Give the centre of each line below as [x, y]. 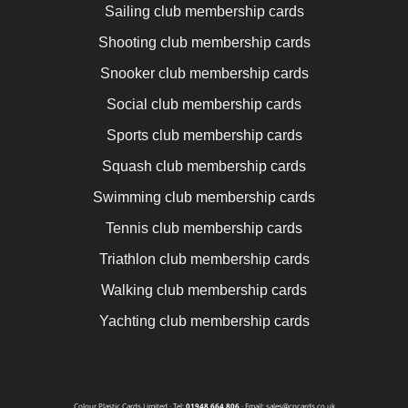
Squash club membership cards [204, 166]
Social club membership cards [204, 104]
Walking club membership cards [204, 290]
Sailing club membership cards [204, 11]
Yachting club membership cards [204, 321]
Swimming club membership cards [204, 197]
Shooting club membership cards [204, 42]
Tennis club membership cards [204, 228]
